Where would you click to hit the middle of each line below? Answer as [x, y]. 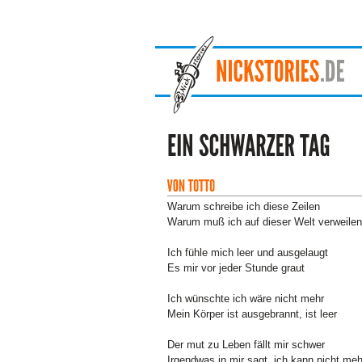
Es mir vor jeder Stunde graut [236, 267]
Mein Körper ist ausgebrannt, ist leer [252, 314]
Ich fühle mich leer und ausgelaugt [248, 252]
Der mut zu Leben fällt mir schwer [246, 344]
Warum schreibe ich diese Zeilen [244, 206]
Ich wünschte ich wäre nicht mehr [246, 298]
